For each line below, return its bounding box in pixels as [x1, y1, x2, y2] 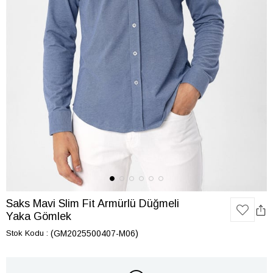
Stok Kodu [6, 229, 44, 238]
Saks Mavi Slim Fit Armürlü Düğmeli [6, 197, 179, 210]
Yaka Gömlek [6, 210, 71, 222]
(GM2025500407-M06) [51, 229, 138, 238]
